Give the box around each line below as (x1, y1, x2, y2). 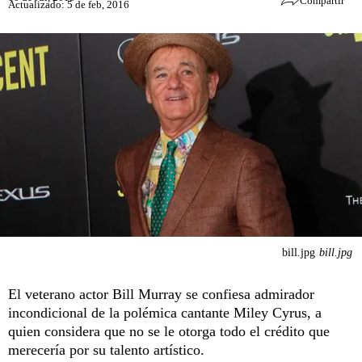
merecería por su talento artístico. (8, 341, 204, 358)
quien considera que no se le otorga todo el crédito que (8, 322, 330, 339)
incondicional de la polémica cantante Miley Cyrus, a (8, 304, 322, 321)
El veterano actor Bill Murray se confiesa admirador (8, 285, 314, 302)
